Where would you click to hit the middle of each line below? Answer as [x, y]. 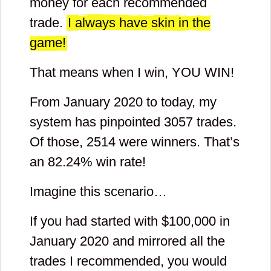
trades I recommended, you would [128, 261]
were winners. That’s [178, 142]
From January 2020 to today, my [123, 102]
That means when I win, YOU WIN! [132, 73]
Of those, [58, 142]
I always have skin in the [139, 23]
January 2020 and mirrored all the [127, 241]
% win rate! [113, 162]
